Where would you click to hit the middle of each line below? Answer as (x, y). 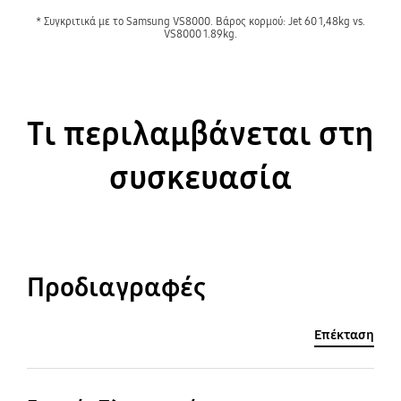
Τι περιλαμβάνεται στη (200, 133)
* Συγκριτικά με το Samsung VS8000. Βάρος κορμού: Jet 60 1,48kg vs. (200, 21)
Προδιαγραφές (116, 288)
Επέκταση (345, 334)
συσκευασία (200, 177)
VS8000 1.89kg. (200, 33)
